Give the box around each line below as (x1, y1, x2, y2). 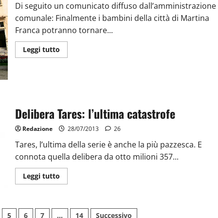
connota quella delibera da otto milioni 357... (15, 151, 179, 163)
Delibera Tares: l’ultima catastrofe (15, 105, 175, 123)
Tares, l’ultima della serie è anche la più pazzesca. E (15, 139, 202, 150)
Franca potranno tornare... (15, 24, 113, 36)
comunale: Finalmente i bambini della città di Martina (15, 12, 209, 23)
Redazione (22, 125, 53, 133)
